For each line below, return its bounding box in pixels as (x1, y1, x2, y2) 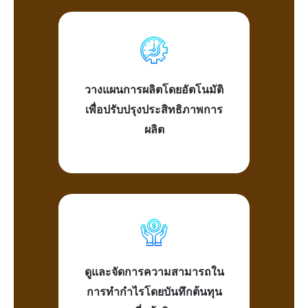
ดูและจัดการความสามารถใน (84, 265, 224, 278)
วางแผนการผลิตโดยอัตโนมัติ (85, 84, 223, 96)
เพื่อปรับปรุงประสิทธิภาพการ (85, 104, 223, 116)
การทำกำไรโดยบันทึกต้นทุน (86, 285, 222, 298)
